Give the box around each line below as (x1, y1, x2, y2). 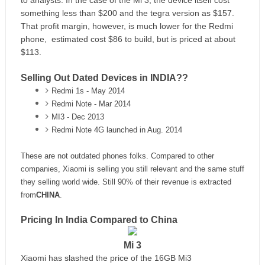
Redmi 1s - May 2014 (51, 86, 125, 95)
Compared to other (150, 151, 214, 160)
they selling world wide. (20, 177, 102, 186)
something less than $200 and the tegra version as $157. (20, 8, 234, 18)
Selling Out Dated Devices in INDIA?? (20, 73, 188, 83)
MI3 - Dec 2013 (51, 112, 104, 121)
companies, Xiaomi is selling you (20, 164, 136, 173)
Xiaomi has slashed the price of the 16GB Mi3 (20, 253, 192, 263)
